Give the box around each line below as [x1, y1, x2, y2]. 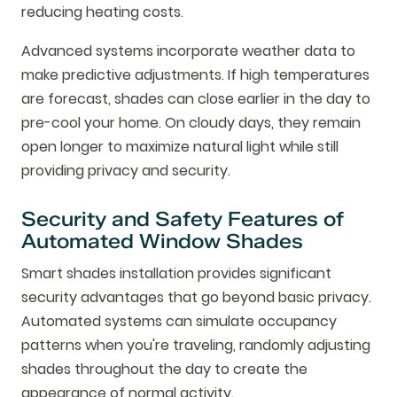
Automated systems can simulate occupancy [21, 310, 337, 331]
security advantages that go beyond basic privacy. [21, 286, 371, 307]
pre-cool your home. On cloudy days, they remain [21, 112, 361, 133]
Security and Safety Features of [21, 206, 344, 231]
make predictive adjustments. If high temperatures [21, 64, 370, 85]
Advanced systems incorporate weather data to [21, 40, 355, 61]
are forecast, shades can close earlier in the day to [21, 88, 370, 109]
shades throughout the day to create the [21, 358, 307, 379]
